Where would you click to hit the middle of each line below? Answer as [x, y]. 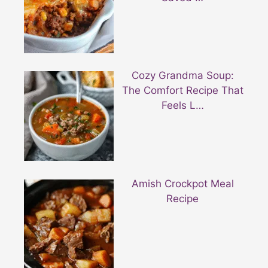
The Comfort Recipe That [182, 91]
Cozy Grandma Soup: [182, 76]
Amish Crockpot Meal [182, 183]
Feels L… [182, 106]
